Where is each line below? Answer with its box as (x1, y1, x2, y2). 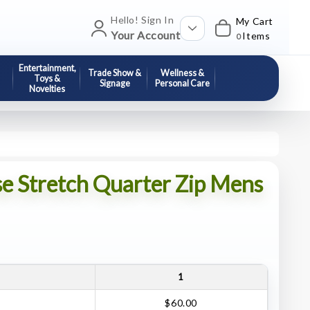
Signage (99, 78, 130, 89)
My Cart (235, 15, 273, 27)
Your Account (110, 28, 181, 42)
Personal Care (154, 78, 210, 89)
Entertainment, (18, 62, 76, 73)
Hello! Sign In (110, 14, 174, 26)
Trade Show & (88, 68, 142, 78)
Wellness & (160, 68, 204, 78)
